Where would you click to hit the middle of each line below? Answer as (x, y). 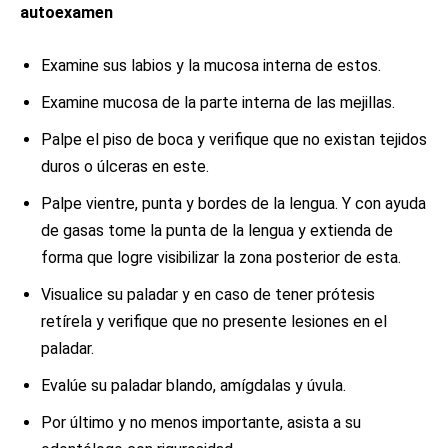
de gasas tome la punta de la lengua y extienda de (217, 230)
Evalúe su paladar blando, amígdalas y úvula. (193, 385)
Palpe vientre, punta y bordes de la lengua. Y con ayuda (233, 203)
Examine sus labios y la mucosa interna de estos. (211, 65)
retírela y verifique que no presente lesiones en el (214, 321)
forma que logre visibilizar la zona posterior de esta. (221, 257)
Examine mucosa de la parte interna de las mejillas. (218, 102)
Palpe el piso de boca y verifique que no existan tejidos (234, 139)
